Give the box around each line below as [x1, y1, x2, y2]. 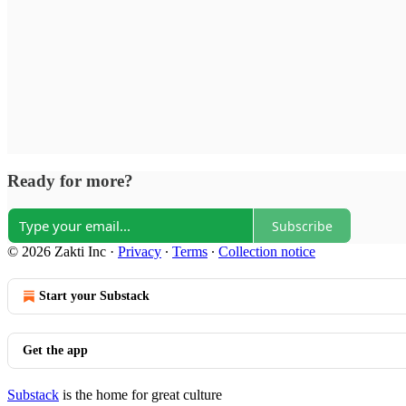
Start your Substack [39, 289, 150, 304]
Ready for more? [7, 170, 133, 190]
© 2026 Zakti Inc [7, 244, 106, 260]
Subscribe [272, 217, 333, 235]
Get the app [23, 343, 88, 358]
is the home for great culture [59, 387, 222, 403]
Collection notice [218, 244, 315, 260]
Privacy [118, 244, 161, 260]
